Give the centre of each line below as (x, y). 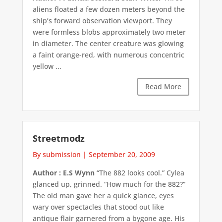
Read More (164, 87)
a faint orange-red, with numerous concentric (108, 55)
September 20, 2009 (122, 154)
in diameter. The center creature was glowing (108, 44)
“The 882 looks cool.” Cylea (139, 172)
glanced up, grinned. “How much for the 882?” (109, 184)
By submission (56, 154)
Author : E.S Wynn (63, 172)
